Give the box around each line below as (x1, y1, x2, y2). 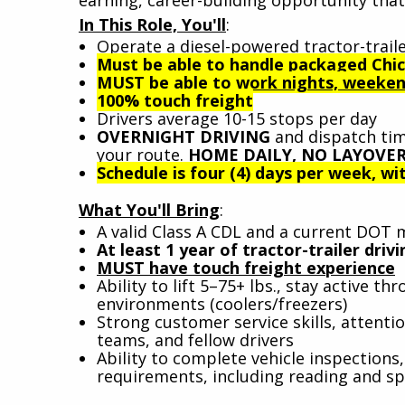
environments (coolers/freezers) (97, 292, 347, 315)
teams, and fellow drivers (97, 328, 294, 351)
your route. (97, 143, 188, 165)
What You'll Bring (79, 198, 220, 221)
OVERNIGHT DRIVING (97, 125, 270, 147)
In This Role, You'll (79, 13, 226, 35)
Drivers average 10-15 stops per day (97, 107, 377, 129)
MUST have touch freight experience (97, 256, 395, 278)
